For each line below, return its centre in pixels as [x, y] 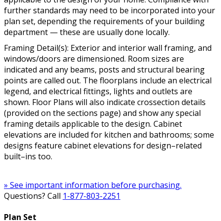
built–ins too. [28, 156]
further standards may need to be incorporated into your [110, 10]
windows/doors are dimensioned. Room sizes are [94, 58]
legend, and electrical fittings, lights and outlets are [98, 91]
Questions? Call [33, 196]
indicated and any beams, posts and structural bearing [104, 69]
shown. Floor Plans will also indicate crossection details [105, 102]
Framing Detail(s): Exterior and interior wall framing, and [108, 48]
